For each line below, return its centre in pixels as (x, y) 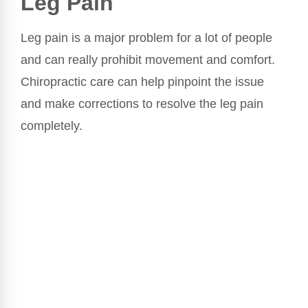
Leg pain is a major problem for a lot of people (146, 38)
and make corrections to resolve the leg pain (142, 104)
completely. (52, 126)
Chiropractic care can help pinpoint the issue (142, 82)
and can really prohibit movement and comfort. (148, 60)
